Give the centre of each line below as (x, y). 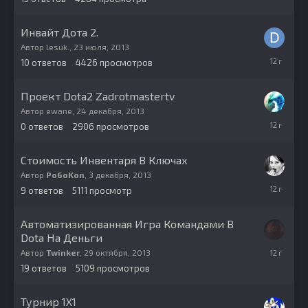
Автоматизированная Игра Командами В (127, 224)
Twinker (63, 253)
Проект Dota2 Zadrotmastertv (98, 96)
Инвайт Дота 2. (59, 32)
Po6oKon (65, 175)
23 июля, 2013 (101, 47)
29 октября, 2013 (117, 253)
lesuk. (58, 47)
